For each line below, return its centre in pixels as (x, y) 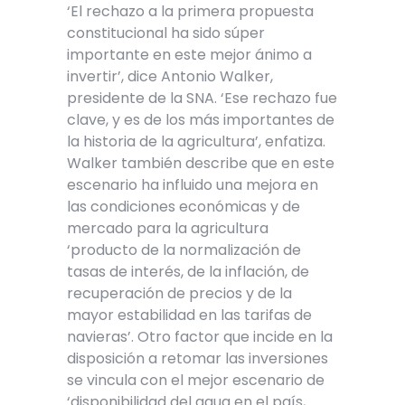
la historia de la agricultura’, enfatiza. (196, 141)
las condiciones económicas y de (184, 206)
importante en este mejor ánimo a (189, 54)
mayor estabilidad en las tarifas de (189, 315)
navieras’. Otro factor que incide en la (200, 336)
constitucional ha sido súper (166, 33)
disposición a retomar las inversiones (198, 358)
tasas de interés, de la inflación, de (188, 271)
